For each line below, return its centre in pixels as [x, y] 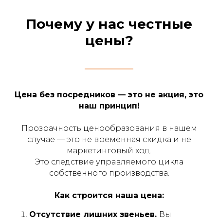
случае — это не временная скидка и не [109, 139]
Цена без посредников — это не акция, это [109, 94]
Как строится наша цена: [109, 195]
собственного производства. [109, 173]
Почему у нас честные [109, 24]
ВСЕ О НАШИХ [65, 38]
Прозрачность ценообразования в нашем [109, 128]
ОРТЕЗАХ [45, 55]
